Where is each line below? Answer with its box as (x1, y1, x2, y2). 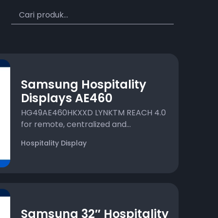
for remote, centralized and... (21, 119, 131, 130)
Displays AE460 (21, 90, 113, 107)
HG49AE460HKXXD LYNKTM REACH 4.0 (21, 107, 166, 119)
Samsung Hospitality (21, 76, 147, 93)
